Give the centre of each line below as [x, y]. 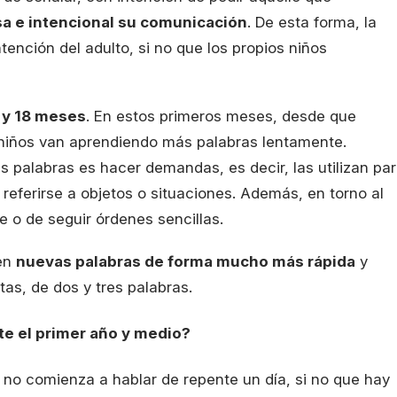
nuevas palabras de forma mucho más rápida [186, 262]
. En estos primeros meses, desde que [221, 117]
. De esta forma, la [312, 23]
